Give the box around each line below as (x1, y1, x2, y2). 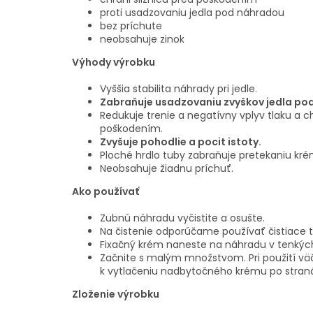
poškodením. (100, 122, 163, 136)
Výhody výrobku (72, 55, 155, 70)
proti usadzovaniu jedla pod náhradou (100, 6, 284, 20)
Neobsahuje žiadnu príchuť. (100, 161, 233, 176)
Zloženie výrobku (72, 287, 159, 302)
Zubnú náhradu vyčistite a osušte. (100, 211, 265, 226)
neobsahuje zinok (100, 32, 184, 47)
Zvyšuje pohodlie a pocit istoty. (100, 135, 261, 150)
